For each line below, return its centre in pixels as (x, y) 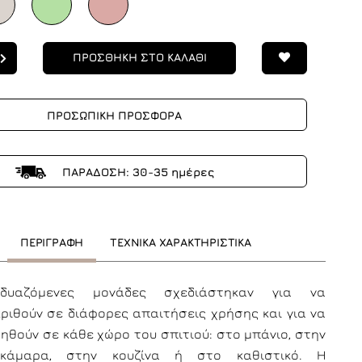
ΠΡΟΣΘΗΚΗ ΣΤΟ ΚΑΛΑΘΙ (139, 57)
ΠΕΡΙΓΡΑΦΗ (52, 242)
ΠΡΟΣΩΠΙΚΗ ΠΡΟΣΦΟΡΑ (114, 115)
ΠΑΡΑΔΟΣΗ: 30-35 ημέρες (136, 172)
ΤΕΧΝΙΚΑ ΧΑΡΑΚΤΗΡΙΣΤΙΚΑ (181, 242)
